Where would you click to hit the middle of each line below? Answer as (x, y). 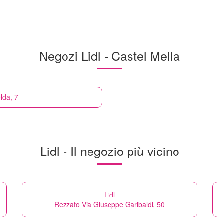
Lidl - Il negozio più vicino (109, 150)
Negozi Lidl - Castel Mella (109, 55)
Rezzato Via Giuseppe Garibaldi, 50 (109, 204)
